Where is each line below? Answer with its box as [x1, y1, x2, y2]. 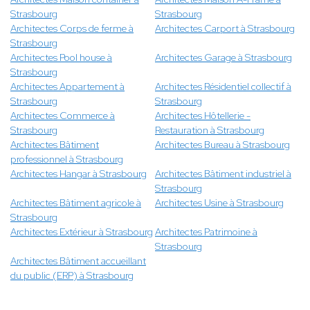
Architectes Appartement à [10, 80, 125, 93]
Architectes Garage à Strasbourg [155, 51, 292, 64]
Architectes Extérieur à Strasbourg [10, 226, 153, 239]
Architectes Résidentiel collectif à [155, 80, 291, 93]
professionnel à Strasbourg [10, 153, 123, 166]
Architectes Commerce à [10, 109, 115, 122]
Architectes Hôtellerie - [155, 109, 250, 122]
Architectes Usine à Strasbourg [155, 197, 284, 210]
